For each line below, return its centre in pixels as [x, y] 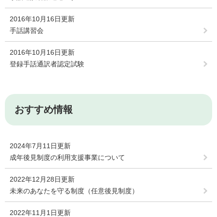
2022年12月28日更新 [42, 179]
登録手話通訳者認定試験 [47, 64]
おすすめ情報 [44, 110]
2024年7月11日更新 [40, 146]
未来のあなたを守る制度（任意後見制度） [74, 191]
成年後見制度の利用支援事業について [67, 158]
